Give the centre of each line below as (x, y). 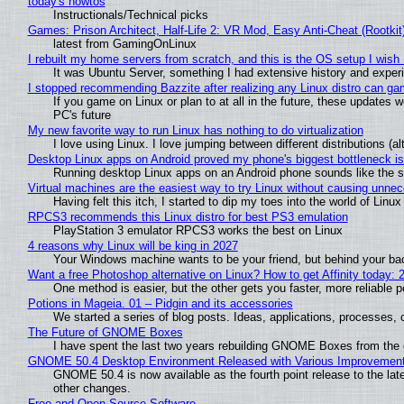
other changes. (92, 388)
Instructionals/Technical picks (130, 14)
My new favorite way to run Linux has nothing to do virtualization (195, 130)
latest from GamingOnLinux (124, 43)
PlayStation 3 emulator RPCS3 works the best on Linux (197, 230)
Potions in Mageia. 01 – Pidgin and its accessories (160, 303)
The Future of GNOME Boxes (105, 332)
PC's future (82, 115)
